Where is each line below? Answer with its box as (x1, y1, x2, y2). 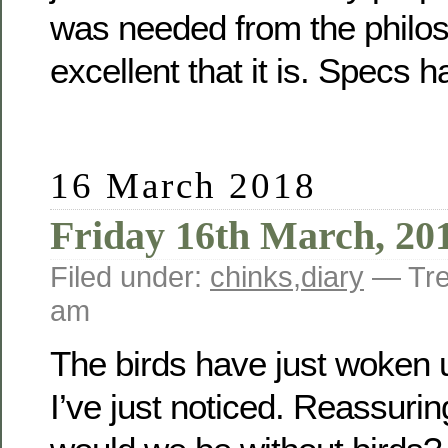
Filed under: (50, 259, 210, 293)
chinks (210, 259, 293, 293)
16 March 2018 (50, 164, 318, 206)
